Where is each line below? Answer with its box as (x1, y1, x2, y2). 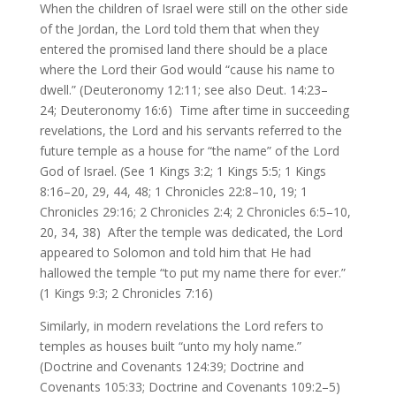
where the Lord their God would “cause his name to (39, 61, 335, 78)
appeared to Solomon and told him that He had (39, 244, 311, 261)
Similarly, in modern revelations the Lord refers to (39, 317, 324, 334)
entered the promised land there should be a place (39, 41, 328, 57)
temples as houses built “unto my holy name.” (39, 338, 301, 354)
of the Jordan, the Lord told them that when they (39, 20, 319, 37)
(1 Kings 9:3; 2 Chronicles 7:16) (39, 285, 213, 301)
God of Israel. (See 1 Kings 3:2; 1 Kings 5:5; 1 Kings (39, 163, 326, 179)
